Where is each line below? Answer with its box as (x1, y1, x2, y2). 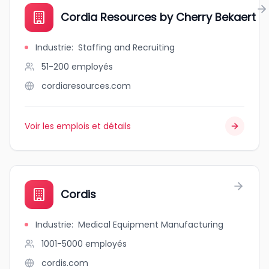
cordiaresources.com (41, 80, 131, 92)
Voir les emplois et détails (25, 120, 131, 132)
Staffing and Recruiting (78, 41, 175, 53)
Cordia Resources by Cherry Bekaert (61, 10, 256, 25)
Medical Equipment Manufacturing (78, 219, 223, 231)
